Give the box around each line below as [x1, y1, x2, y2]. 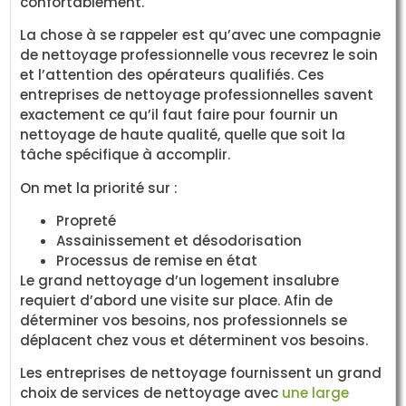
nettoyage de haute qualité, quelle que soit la [20, 125, 346, 145]
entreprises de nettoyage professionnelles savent [20, 85, 374, 105]
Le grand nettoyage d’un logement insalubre [20, 270, 340, 290]
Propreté [56, 210, 117, 230]
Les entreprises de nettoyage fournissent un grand [20, 363, 382, 383]
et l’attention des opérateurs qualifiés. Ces [20, 65, 325, 85]
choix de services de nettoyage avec [20, 383, 283, 403]
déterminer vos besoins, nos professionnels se [20, 310, 348, 330]
